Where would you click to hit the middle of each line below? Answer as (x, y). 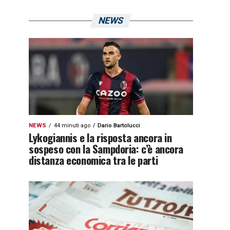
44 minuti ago (72, 126)
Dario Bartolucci (119, 126)
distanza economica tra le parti (93, 160)
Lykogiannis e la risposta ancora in (100, 137)
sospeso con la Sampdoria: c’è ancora (106, 149)
